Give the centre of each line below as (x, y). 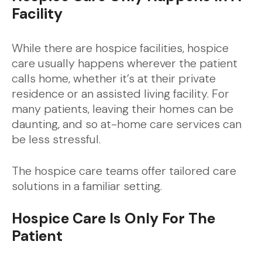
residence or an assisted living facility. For (120, 94)
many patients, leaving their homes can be (123, 109)
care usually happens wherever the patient (125, 63)
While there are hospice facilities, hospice (120, 48)
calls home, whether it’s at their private (114, 78)
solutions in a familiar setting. (87, 186)
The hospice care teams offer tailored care (124, 171)
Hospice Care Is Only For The (113, 218)
